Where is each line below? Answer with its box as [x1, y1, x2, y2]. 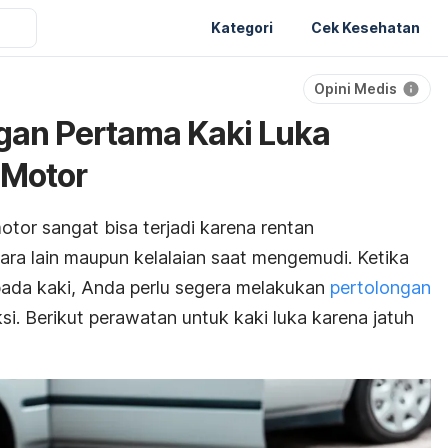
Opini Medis [314, 80, 397, 97]
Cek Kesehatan [311, 18, 420, 36]
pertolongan [330, 277, 431, 298]
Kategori [211, 18, 273, 36]
